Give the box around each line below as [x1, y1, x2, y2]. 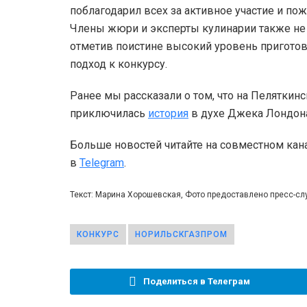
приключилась [70, 106, 148, 120]
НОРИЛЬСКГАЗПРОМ [135, 229, 228, 239]
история [148, 106, 188, 120]
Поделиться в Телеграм [143, 275, 250, 286]
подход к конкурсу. [70, 57, 167, 71]
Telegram [79, 156, 124, 169]
